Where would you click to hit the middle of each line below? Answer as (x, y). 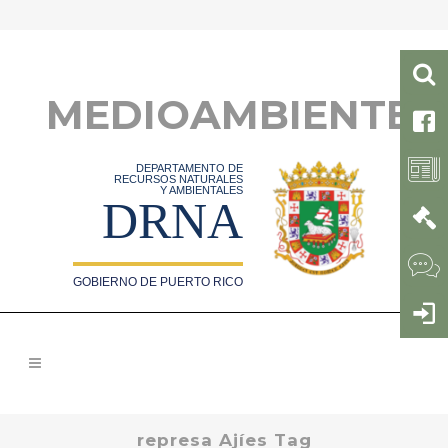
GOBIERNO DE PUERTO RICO (158, 282)
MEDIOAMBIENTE (229, 114)
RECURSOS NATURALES (179, 179)
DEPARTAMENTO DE (190, 168)
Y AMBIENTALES (202, 190)
